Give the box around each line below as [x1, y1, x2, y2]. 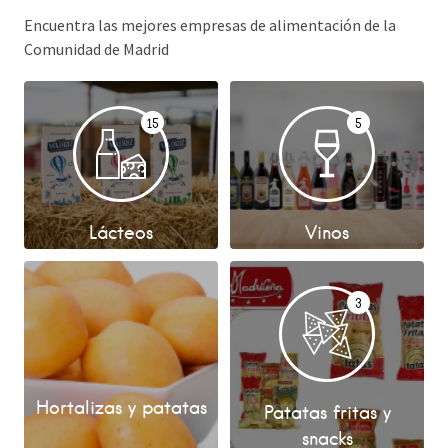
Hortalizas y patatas [35, 396, 207, 419]
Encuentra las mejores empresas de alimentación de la [24, 15, 396, 35]
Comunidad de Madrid [24, 39, 169, 59]
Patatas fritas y [263, 401, 391, 424]
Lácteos [89, 221, 153, 244]
